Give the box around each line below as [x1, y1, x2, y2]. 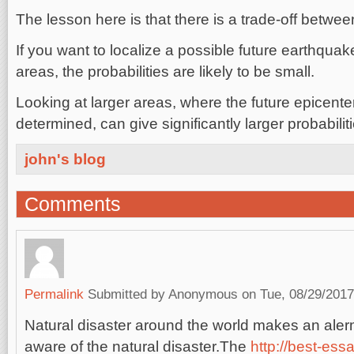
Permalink [24, 286, 84, 302]
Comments [24, 193, 121, 215]
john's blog [24, 151, 106, 168]
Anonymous [168, 286, 238, 302]
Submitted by [88, 286, 168, 302]
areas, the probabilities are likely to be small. [16, 63, 318, 80]
